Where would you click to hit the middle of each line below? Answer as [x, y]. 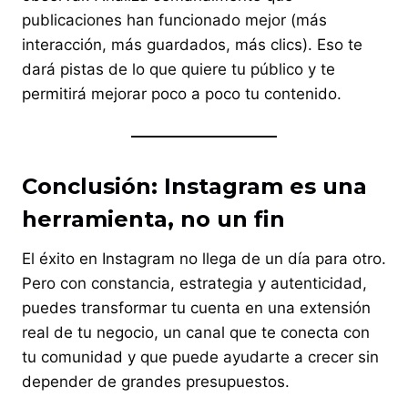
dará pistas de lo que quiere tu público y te [178, 69]
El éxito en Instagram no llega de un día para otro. [204, 258]
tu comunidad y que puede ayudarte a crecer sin [200, 357]
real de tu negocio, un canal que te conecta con [196, 332]
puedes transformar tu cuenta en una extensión [196, 307]
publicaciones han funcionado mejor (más [174, 20]
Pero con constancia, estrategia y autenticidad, [194, 283]
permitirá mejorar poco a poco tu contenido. [182, 93]
